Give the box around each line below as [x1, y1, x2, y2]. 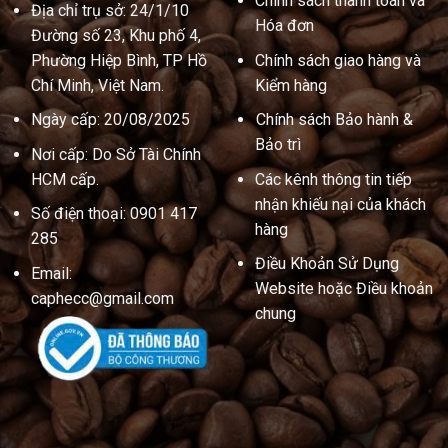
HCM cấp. [30, 169, 99, 189]
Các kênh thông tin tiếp [254, 169, 412, 189]
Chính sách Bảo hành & [255, 110, 413, 130]
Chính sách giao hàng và [254, 50, 421, 70]
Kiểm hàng [254, 75, 327, 95]
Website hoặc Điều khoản [254, 279, 433, 299]
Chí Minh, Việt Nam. [30, 75, 164, 95]
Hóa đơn [254, 16, 314, 36]
